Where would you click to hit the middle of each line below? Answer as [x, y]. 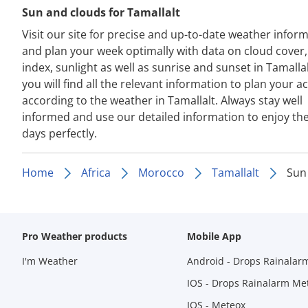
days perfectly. [59, 133]
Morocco [161, 173]
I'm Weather [50, 261]
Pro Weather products [75, 236]
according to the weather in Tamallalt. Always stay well [162, 100]
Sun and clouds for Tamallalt [101, 12]
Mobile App [214, 236]
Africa [96, 173]
